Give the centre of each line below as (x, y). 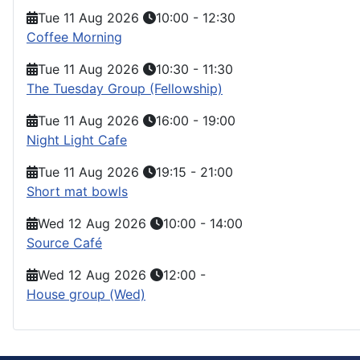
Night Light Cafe (77, 139)
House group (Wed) (86, 294)
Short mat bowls (77, 191)
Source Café (64, 242)
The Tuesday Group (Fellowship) (125, 88)
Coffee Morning (74, 37)
